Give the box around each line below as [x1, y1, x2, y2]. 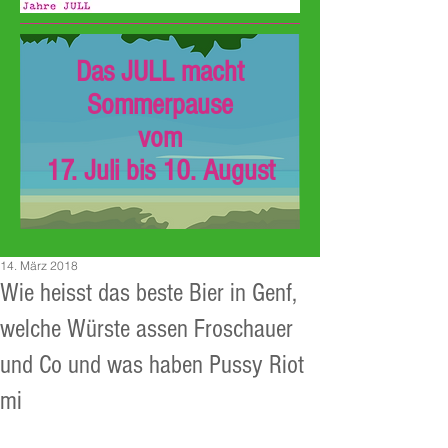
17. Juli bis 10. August [45, 154, 275, 188]
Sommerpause [87, 88, 233, 122]
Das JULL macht [76, 55, 244, 89]
